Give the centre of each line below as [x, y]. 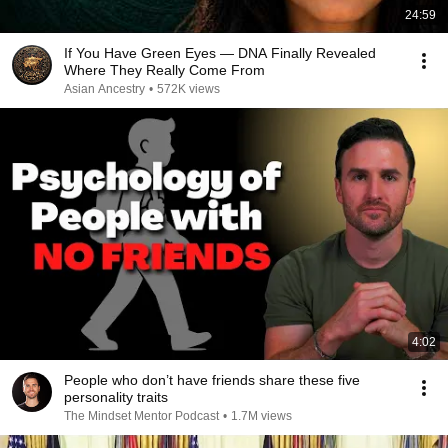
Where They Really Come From [164, 70]
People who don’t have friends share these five [212, 380]
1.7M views [261, 416]
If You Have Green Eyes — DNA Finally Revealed [220, 53]
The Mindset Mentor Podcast [141, 416]
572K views [188, 89]
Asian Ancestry [104, 89]
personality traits [116, 397]
